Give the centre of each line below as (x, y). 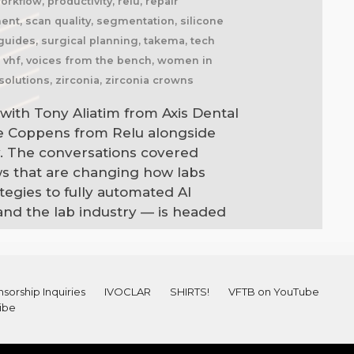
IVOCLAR (127, 292)
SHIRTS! (189, 292)
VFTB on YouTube (273, 292)
